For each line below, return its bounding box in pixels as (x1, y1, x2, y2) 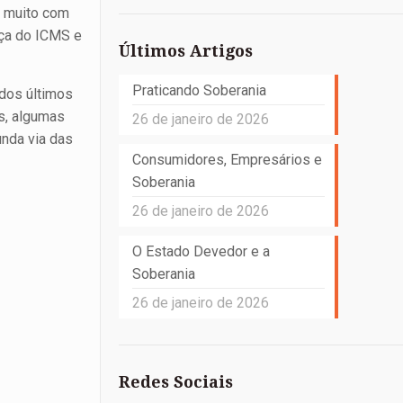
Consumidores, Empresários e (131, 151, 322, 168)
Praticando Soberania (131, 82, 266, 99)
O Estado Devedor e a (131, 243, 270, 260)
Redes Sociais (118, 372, 233, 391)
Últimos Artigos (118, 41, 253, 60)
